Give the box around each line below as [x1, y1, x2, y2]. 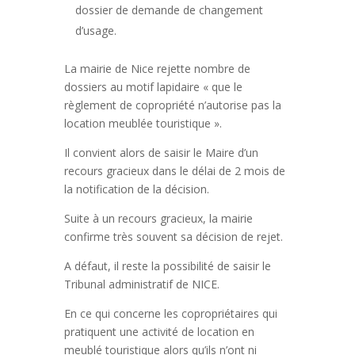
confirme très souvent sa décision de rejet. [63, 229, 283, 245]
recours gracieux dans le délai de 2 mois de [63, 163, 285, 179]
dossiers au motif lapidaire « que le [63, 79, 242, 95]
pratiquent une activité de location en [63, 324, 254, 340]
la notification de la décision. [63, 181, 209, 197]
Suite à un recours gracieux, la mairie [63, 211, 253, 227]
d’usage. [74, 23, 116, 39]
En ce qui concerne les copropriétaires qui [63, 306, 277, 322]
